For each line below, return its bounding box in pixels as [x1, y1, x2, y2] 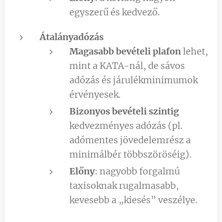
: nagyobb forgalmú [95, 165, 180, 177]
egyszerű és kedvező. [69, 6, 160, 18]
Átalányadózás [40, 31, 104, 43]
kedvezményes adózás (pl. [69, 119, 182, 131]
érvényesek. [69, 88, 120, 100]
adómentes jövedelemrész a [69, 134, 191, 146]
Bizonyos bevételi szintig [69, 105, 179, 117]
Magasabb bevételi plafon [69, 45, 181, 57]
